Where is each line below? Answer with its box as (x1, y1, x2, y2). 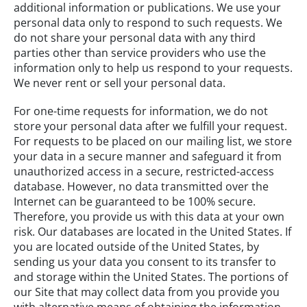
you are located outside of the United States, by (14, 238, 259, 254)
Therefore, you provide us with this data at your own (14, 208, 284, 224)
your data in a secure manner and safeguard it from (14, 148, 282, 164)
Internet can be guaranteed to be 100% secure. (14, 193, 256, 209)
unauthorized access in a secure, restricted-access (14, 163, 274, 179)
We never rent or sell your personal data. (14, 75, 225, 90)
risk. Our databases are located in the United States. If (14, 223, 291, 239)
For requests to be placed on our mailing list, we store (14, 133, 292, 149)
